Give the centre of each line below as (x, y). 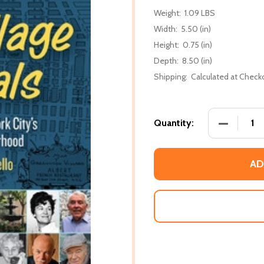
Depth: (166, 60)
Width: (166, 29)
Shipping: (171, 76)
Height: (166, 44)
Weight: (167, 13)
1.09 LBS (200, 13)
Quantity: (174, 123)
